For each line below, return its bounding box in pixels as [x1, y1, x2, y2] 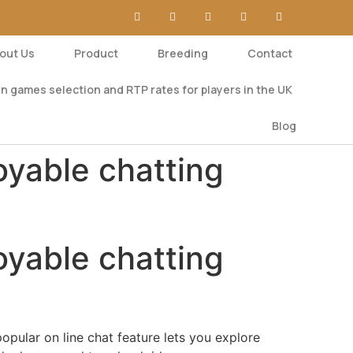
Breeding [157, 46, 208, 61]
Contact [247, 46, 292, 61]
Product [73, 46, 118, 61]
